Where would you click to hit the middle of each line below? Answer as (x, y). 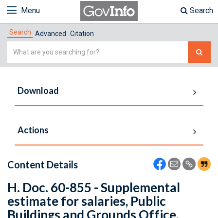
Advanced (51, 34)
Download (38, 91)
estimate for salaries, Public (87, 201)
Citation (82, 34)
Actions (33, 130)
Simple (19, 47)
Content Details (43, 164)
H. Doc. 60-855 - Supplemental (94, 187)
